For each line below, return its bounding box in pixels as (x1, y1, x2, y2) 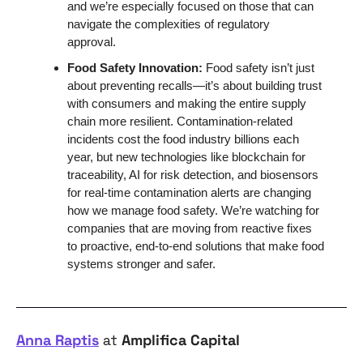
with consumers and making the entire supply (67, 96, 306, 110)
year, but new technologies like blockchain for (67, 150, 305, 164)
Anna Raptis (16, 331, 99, 349)
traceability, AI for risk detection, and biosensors (67, 168, 318, 181)
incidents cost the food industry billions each (67, 132, 299, 146)
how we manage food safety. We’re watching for (67, 203, 319, 217)
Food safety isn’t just (206, 61, 314, 75)
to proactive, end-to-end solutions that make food (67, 239, 324, 253)
